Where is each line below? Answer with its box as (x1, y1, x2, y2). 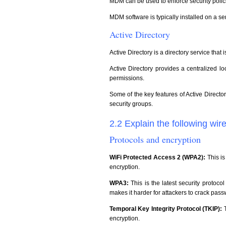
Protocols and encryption (109, 133, 201, 145)
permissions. (109, 75, 144, 82)
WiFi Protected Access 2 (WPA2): (109, 154, 207, 161)
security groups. (109, 100, 153, 107)
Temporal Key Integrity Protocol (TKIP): (109, 205, 224, 212)
